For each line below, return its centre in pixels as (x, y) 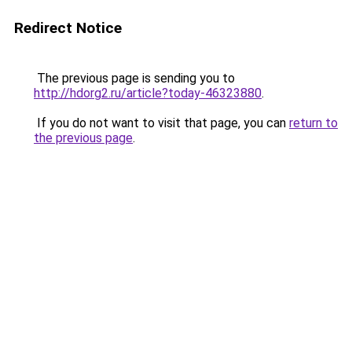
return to (313, 123)
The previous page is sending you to (134, 78)
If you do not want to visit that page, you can (161, 123)
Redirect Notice (68, 28)
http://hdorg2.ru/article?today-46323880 (148, 93)
